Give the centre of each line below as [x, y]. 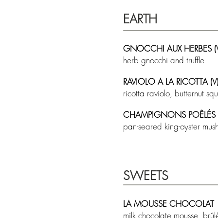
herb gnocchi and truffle [165, 60]
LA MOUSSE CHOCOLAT [169, 204]
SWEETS [146, 176]
